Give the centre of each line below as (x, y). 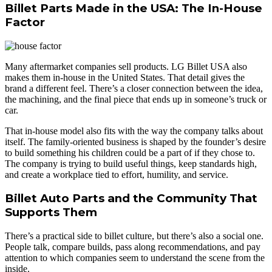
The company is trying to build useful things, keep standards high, (131, 163)
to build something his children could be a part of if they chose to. (130, 152)
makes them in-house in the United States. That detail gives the (125, 77)
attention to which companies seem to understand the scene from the (135, 257)
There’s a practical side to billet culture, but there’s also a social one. (134, 236)
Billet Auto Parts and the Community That (131, 199)
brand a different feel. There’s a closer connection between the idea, (134, 88)
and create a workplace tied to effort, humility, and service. (117, 174)
